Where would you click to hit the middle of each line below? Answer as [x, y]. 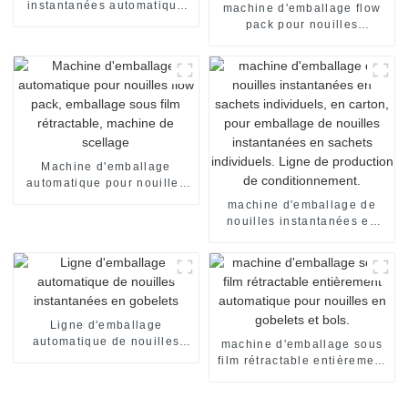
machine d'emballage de [302, 204]
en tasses [106, 21]
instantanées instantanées [302, 41]
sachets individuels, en [302, 237]
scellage [106, 232]
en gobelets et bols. [302, 393]
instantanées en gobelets [106, 357]
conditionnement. [302, 319]
